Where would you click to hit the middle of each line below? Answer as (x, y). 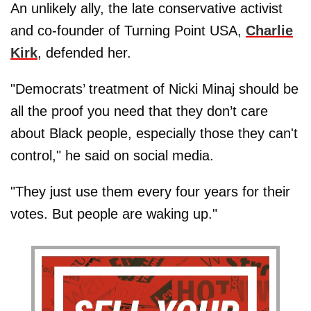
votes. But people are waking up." (114, 213)
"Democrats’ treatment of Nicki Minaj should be (154, 89)
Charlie (269, 30)
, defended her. (84, 52)
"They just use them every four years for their (150, 191)
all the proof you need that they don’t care (139, 111)
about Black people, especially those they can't (154, 133)
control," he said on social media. (112, 155)
